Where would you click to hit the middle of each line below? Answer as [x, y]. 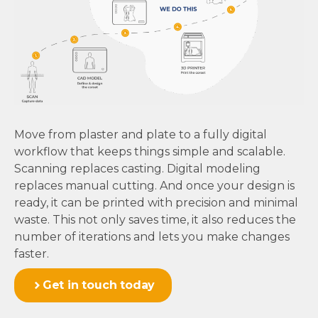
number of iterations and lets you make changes [152, 236]
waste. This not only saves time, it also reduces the [155, 219]
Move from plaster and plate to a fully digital [141, 134]
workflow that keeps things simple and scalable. [150, 151]
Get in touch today [99, 285]
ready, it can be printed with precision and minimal [156, 202]
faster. [32, 253]
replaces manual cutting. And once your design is [154, 185]
